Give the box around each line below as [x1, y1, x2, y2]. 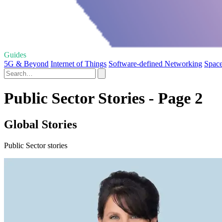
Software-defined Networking [109, 59, 202, 68]
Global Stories [4, 118, 77, 131]
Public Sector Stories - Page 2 [4, 89, 203, 108]
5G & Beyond [4, 59, 49, 68]
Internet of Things [51, 59, 107, 68]
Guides [4, 50, 26, 59]
